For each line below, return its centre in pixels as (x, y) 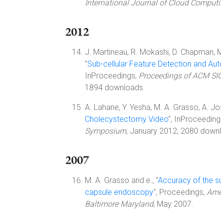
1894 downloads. (115, 88)
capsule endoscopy (119, 192)
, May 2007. (173, 204)
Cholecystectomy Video (127, 119)
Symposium (106, 131)
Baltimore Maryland (119, 204)
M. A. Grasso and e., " (121, 180)
